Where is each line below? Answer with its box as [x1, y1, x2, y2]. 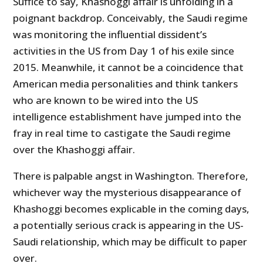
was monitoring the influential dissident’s [13, 28, 207, 42]
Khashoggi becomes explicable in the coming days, [13, 202, 250, 216]
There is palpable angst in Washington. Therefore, [13, 169, 249, 183]
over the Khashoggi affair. [13, 143, 136, 157]
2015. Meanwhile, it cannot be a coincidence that [13, 60, 244, 75]
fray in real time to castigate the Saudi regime [13, 126, 231, 140]
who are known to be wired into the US [13, 93, 198, 107]
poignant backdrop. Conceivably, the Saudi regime [13, 11, 248, 25]
